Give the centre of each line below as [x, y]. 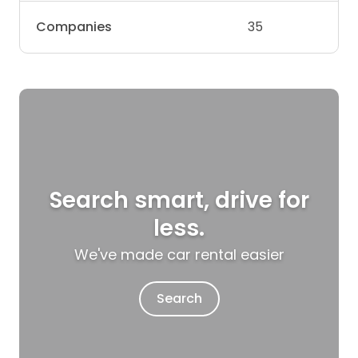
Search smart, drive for [179, 200]
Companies [74, 27]
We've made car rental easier [179, 254]
